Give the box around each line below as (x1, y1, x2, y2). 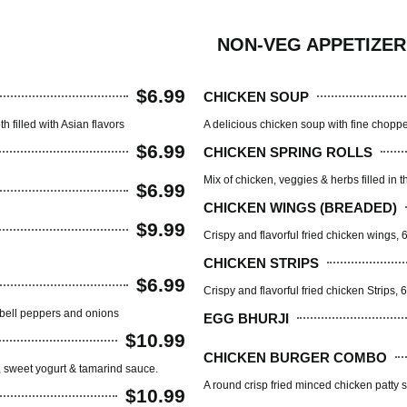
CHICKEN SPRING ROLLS (203, 144, 372, 160)
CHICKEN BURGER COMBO (203, 349, 387, 365)
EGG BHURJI (203, 310, 289, 326)
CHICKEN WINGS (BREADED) (203, 199, 397, 215)
